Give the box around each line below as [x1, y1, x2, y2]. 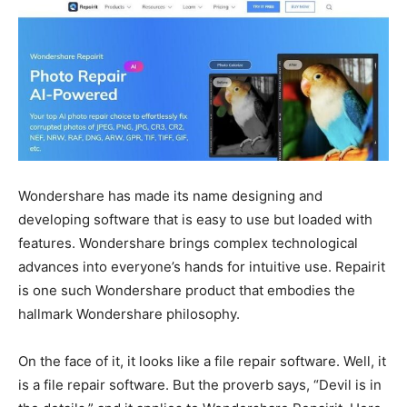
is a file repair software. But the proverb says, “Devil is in [18, 376, 382, 393]
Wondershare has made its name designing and [18, 187, 323, 204]
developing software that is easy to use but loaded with [18, 211, 372, 228]
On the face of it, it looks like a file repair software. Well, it [18, 352, 386, 370]
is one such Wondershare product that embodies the [18, 282, 355, 299]
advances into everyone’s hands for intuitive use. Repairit [18, 258, 385, 275]
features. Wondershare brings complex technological [18, 234, 358, 252]
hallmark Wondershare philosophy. [18, 305, 240, 323]
